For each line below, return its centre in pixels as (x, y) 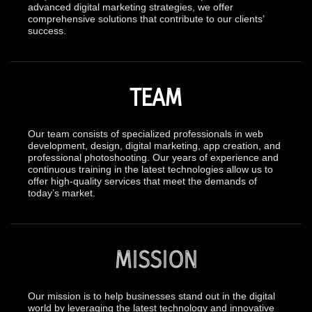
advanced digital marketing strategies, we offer (131, 7)
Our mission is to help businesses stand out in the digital (151, 296)
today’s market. (62, 193)
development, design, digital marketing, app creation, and (154, 146)
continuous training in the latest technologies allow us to (150, 169)
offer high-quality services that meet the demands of (142, 181)
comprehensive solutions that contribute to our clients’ (146, 19)
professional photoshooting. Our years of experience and (153, 157)
